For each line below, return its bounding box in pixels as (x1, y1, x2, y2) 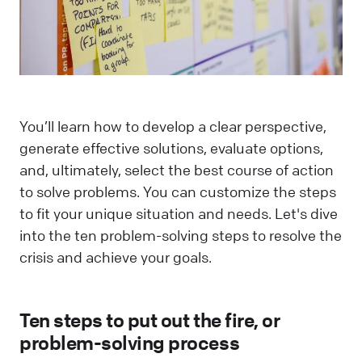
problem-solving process (19, 330, 240, 356)
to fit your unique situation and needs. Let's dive (19, 204, 338, 222)
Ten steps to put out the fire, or (19, 308, 280, 333)
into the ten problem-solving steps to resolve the (19, 225, 342, 244)
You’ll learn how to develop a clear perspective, (19, 116, 326, 135)
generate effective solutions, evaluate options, (19, 138, 323, 157)
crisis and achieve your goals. (19, 247, 212, 266)
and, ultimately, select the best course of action (19, 160, 334, 179)
